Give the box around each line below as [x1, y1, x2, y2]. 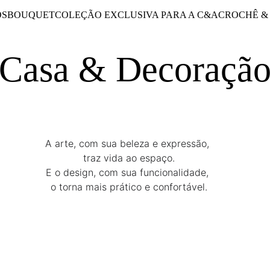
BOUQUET [7, 10, 55, 20]
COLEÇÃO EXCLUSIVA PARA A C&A [55, 10, 218, 20]
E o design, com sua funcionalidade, [46, 166, 212, 178]
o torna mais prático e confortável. [50, 181, 207, 193]
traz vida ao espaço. [83, 152, 175, 164]
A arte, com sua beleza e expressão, [45, 137, 213, 149]
